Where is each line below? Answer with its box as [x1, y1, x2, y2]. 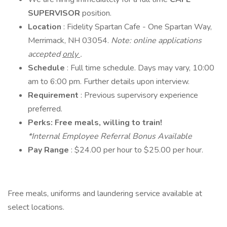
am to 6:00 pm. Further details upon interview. [28, 76, 190, 87]
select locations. [8, 202, 64, 213]
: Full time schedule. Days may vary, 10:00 [67, 62, 214, 73]
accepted [28, 49, 62, 60]
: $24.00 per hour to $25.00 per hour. [71, 144, 203, 156]
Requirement [28, 90, 81, 101]
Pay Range [28, 144, 71, 156]
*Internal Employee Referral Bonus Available [28, 131, 194, 142]
